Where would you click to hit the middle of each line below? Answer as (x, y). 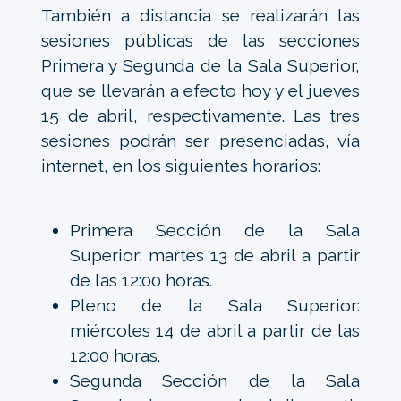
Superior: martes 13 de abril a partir (215, 256)
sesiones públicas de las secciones (200, 41)
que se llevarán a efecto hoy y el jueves (200, 91)
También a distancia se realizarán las (200, 16)
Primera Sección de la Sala (215, 230)
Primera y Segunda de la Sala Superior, (200, 66)
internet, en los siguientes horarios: (180, 166)
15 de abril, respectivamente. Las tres (200, 116)
